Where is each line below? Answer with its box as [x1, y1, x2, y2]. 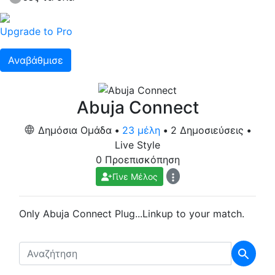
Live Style [115, 138, 160, 151]
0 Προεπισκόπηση [95, 153, 180, 166]
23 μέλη [122, 123, 160, 136]
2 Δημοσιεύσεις [171, 123, 247, 136]
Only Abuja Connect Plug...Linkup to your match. [19, 207, 244, 220]
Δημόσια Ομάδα [35, 123, 115, 136]
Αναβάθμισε [8, 54, 63, 67]
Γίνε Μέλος [112, 171, 158, 182]
